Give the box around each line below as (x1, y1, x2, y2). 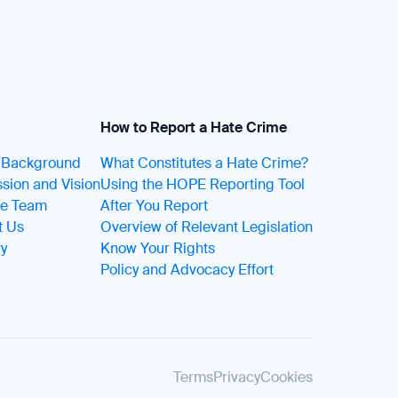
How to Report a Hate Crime (100, 118, 287, 137)
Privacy (213, 368, 260, 386)
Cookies (260, 368, 313, 386)
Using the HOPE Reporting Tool (100, 175, 305, 194)
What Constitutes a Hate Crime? (100, 154, 308, 172)
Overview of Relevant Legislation (100, 218, 313, 236)
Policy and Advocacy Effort (100, 260, 274, 279)
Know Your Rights (100, 239, 215, 258)
